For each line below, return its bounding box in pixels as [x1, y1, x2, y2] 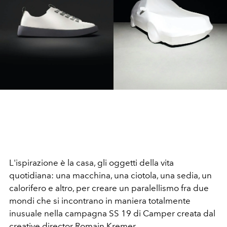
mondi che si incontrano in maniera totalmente [9, 196, 191, 206]
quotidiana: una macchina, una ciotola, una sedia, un [9, 170, 212, 181]
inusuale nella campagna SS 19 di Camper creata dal [9, 208, 215, 219]
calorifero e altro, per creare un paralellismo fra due [9, 183, 209, 194]
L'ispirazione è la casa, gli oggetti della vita [9, 158, 174, 168]
